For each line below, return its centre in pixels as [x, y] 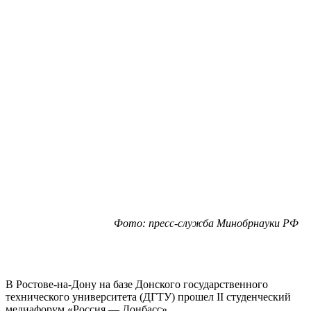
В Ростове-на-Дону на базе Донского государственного [137, 284]
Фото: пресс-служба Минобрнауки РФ [206, 223]
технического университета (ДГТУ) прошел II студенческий [148, 296]
